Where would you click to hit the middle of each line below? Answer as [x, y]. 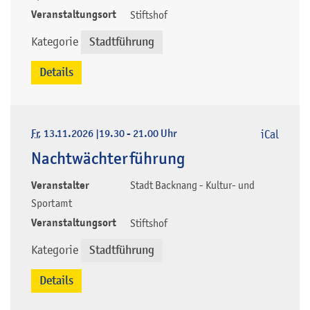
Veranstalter [60, 185]
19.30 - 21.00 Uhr [138, 134]
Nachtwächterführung [108, 159]
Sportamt [52, 202]
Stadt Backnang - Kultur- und [192, 184]
